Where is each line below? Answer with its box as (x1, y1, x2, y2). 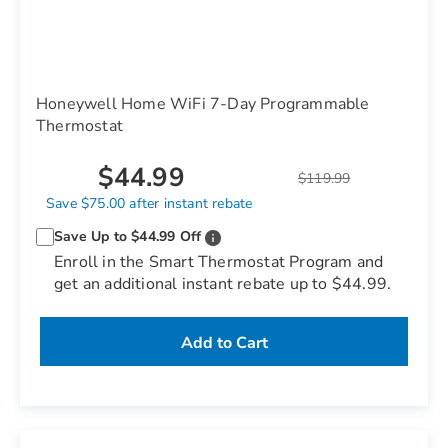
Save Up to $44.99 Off (54, 227, 202, 246)
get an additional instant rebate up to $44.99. (54, 273, 392, 295)
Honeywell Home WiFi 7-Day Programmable (36, 93, 370, 115)
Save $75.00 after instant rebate (45, 194, 253, 213)
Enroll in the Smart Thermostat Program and (54, 251, 384, 273)
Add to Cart (180, 332, 268, 354)
